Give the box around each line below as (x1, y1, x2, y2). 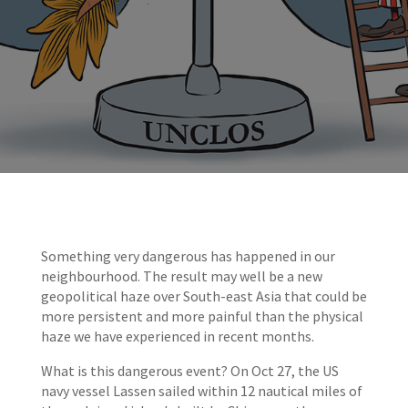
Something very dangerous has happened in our (40, 247, 335, 265)
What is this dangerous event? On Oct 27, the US (40, 362, 339, 380)
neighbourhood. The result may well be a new (40, 267, 322, 285)
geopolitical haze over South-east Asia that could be (40, 287, 367, 305)
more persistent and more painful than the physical (40, 307, 363, 325)
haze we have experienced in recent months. (40, 327, 314, 345)
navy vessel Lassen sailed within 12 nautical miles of (40, 382, 362, 400)
